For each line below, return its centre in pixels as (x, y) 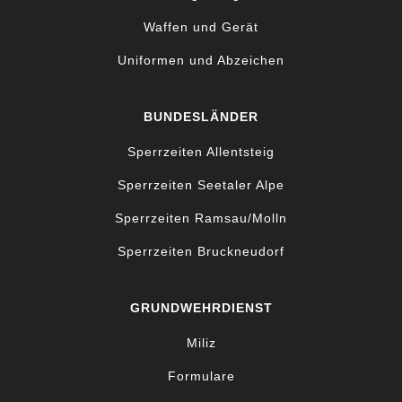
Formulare (201, 376)
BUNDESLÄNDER (201, 116)
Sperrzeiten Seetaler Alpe (201, 184)
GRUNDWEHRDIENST (201, 307)
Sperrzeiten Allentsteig (201, 151)
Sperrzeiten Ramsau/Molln (201, 218)
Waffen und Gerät (201, 26)
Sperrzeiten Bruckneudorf (201, 251)
